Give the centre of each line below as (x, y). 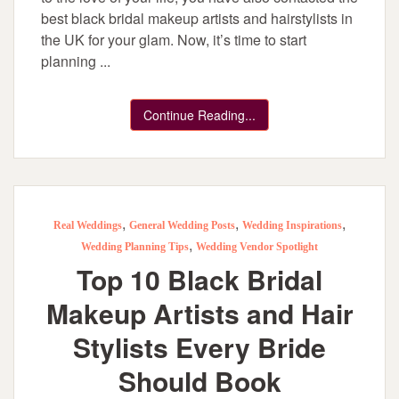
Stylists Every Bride (199, 347)
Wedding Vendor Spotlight (257, 247)
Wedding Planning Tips (135, 247)
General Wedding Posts (182, 226)
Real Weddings (88, 226)
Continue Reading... (199, 115)
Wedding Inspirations (292, 226)
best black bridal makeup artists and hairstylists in (197, 19)
